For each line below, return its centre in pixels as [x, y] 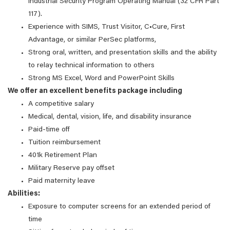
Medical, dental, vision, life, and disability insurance [110, 117]
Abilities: [24, 194]
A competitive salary [61, 104]
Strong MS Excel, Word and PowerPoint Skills [101, 79]
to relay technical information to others [91, 66]
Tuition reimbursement [64, 143]
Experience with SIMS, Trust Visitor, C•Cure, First [107, 27]
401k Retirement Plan [63, 156]
